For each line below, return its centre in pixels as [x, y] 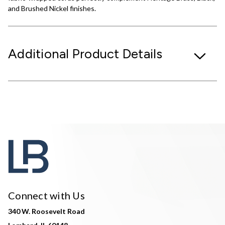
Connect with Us [46, 195]
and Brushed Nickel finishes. [52, 8]
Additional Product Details [85, 53]
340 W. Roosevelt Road [46, 211]
